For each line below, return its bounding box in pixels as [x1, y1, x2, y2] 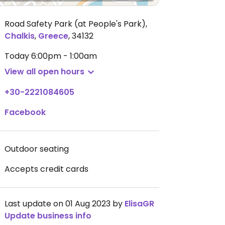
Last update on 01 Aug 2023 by [5, 198, 125, 209]
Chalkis [5, 30, 35, 42]
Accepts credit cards [5, 163, 88, 175]
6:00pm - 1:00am [31, 50, 97, 62]
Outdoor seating [5, 143, 69, 155]
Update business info [5, 210, 91, 221]
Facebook [5, 106, 46, 118]
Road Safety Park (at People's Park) [5, 18, 146, 30]
